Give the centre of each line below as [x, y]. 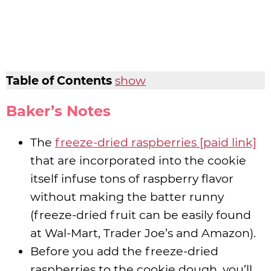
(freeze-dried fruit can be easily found [141, 214]
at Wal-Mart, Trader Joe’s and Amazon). [143, 233]
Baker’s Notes [58, 111]
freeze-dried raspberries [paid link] [156, 142]
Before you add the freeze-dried [124, 251]
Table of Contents [59, 80]
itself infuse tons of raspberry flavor [132, 178]
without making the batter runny [127, 196]
